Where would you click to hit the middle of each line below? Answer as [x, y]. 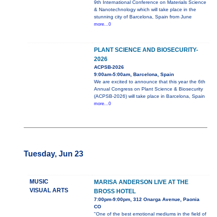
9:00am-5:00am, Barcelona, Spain [134, 75]
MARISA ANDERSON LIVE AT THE [141, 182]
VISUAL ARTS [49, 191]
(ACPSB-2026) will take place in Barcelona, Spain [149, 96]
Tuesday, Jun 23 [53, 154]
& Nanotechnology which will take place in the [145, 10]
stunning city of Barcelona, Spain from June [143, 17]
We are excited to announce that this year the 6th [149, 82]
